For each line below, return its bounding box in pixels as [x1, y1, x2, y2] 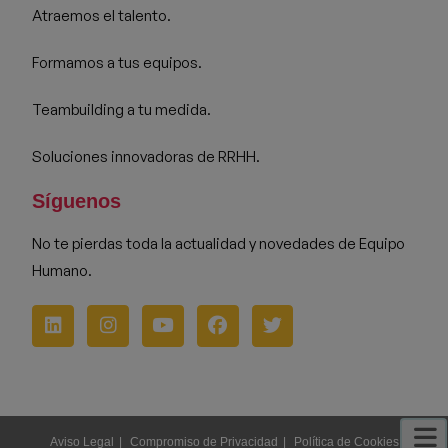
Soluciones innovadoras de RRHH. [32, 147, 261, 167]
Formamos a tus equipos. [32, 53, 203, 73]
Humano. [32, 261, 93, 281]
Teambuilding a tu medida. [32, 100, 212, 120]
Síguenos [32, 190, 122, 213]
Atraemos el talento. [32, 6, 172, 26]
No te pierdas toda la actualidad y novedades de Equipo [32, 234, 406, 254]
